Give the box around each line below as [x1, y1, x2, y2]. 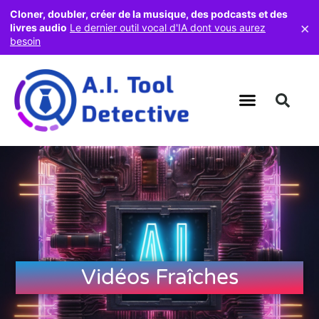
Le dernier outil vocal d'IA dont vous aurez [70, 21, 266, 33]
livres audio [10, 21, 67, 33]
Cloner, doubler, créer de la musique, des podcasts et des [10, 8, 288, 20]
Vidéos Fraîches [80, 263, 239, 291]
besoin [10, 35, 41, 47]
